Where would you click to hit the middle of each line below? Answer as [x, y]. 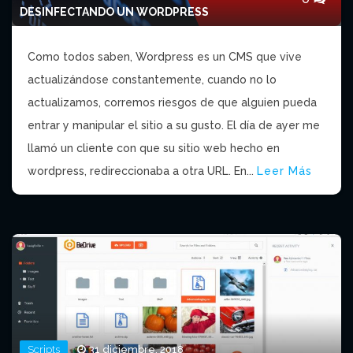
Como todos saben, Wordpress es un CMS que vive [165, 57]
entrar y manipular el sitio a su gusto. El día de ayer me [174, 126]
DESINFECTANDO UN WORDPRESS [114, 12]
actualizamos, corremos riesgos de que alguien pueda [172, 103]
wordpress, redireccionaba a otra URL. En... [142, 171]
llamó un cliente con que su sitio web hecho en [154, 149]
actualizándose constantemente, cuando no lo [152, 80]
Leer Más [284, 171]
